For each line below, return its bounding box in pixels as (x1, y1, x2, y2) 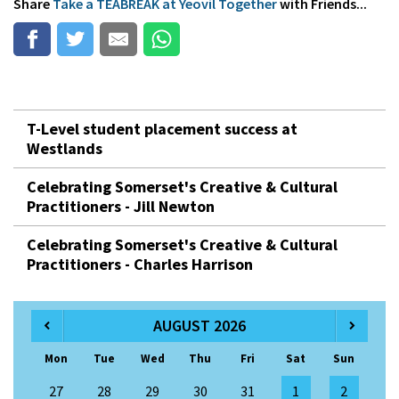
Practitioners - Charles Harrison (27, 254, 253, 275)
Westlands (27, 138, 102, 159)
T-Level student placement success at (27, 118, 297, 140)
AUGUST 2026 (153, 315, 246, 337)
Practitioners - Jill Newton (27, 196, 215, 217)
